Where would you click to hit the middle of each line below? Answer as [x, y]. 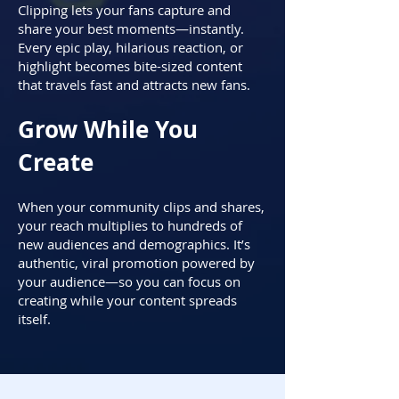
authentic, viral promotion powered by [136, 263]
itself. [34, 319]
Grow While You [108, 129]
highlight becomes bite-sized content [130, 66]
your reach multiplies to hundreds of [130, 225]
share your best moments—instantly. [131, 28]
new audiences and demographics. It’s [134, 244]
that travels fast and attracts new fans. [134, 85]
